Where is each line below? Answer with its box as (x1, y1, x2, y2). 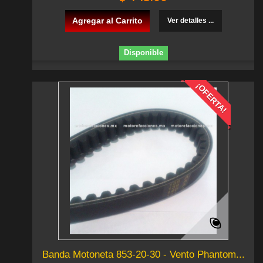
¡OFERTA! (194, 80, 229, 116)
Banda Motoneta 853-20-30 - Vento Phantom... (42, 249, 245, 261)
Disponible (123, 48, 163, 58)
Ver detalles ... (167, 16, 214, 25)
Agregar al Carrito (72, 16, 143, 26)
